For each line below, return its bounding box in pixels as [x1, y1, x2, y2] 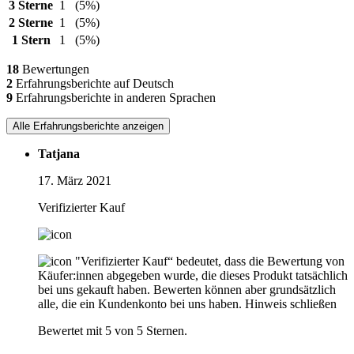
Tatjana [38, 146, 80, 160]
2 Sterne [9, 15, 53, 29]
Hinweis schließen [245, 296, 337, 311]
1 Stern [11, 32, 51, 47]
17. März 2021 [38, 173, 111, 187]
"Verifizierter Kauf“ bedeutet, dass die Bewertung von [75, 254, 345, 268]
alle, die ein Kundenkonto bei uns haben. [38, 296, 242, 311]
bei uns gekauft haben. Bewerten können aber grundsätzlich [38, 282, 336, 296]
